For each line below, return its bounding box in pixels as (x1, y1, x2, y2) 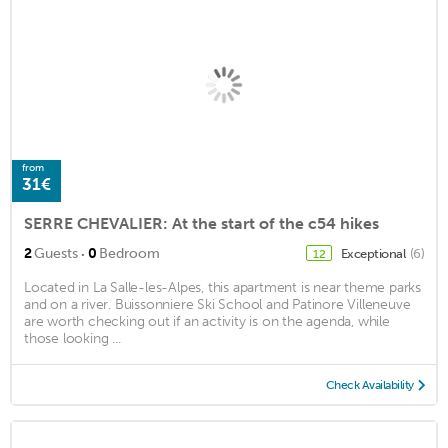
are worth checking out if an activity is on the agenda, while (24, 313, 390, 331)
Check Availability (325, 378, 414, 393)
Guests (34, 245, 78, 263)
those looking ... (24, 330, 121, 348)
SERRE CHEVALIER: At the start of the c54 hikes (24, 214, 379, 234)
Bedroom (99, 245, 160, 263)
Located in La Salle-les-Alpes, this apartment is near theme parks (24, 279, 421, 297)
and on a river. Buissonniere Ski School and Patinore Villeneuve (24, 296, 411, 314)
